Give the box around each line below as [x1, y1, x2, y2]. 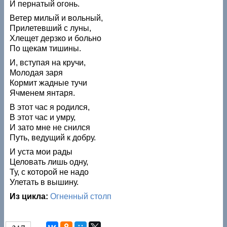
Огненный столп [50, 192, 112, 201]
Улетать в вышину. [10, 177, 79, 186]
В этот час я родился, [10, 102, 90, 111]
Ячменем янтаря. [10, 88, 75, 97]
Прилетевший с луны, [10, 23, 92, 32]
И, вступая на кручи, [10, 58, 86, 67]
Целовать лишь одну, [10, 157, 89, 166]
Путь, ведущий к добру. [10, 133, 96, 142]
